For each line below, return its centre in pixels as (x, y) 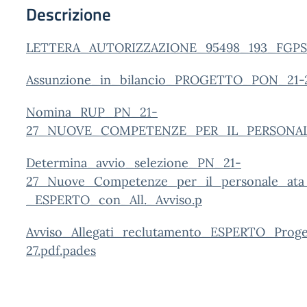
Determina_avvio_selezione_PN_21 (131, 163)
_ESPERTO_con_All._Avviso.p (114, 200)
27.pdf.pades (61, 250)
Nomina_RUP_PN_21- (92, 112)
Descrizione (69, 14)
